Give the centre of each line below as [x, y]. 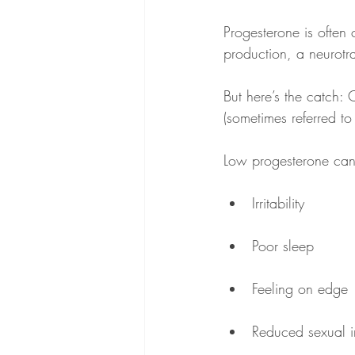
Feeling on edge [300, 288]
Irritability [278, 202]
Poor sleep [283, 245]
